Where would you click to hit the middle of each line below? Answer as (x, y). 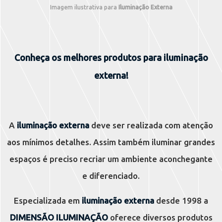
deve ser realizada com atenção (151, 125)
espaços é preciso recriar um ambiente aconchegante (111, 159)
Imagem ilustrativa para (84, 7)
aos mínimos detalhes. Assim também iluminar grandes (111, 142)
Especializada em (48, 201)
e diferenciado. (111, 175)
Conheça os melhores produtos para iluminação (111, 57)
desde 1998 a (181, 201)
